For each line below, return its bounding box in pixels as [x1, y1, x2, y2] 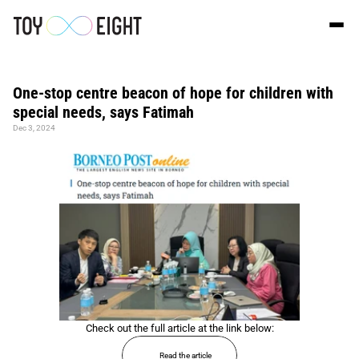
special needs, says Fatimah [13, 103, 194, 122]
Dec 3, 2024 [13, 123, 55, 132]
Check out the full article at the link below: [85, 322, 274, 334]
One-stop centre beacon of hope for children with [13, 83, 333, 103]
